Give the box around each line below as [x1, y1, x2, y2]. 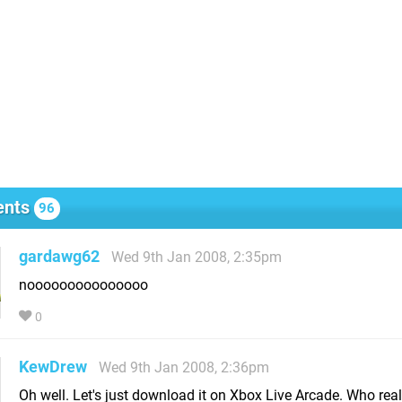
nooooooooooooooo [19, 275, 148, 293]
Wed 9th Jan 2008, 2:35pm [111, 248, 282, 266]
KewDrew [19, 356, 87, 376]
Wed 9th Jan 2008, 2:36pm [99, 358, 269, 376]
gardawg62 [19, 246, 100, 266]
